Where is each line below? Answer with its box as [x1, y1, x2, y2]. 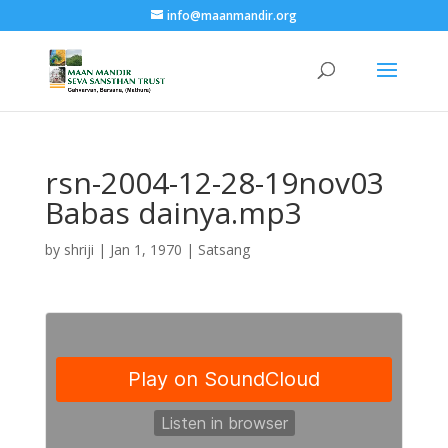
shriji [63, 240, 94, 259]
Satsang [197, 240, 250, 259]
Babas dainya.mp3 [44, 192, 302, 233]
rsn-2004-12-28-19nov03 [44, 162, 384, 203]
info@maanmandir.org [166, 7, 297, 24]
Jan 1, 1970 [109, 240, 182, 259]
